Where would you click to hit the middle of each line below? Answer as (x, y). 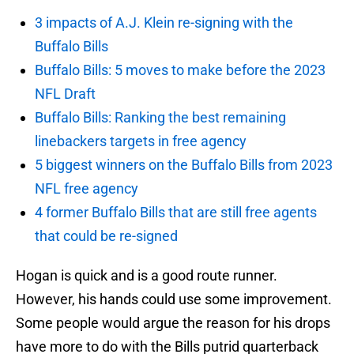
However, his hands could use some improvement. (174, 299)
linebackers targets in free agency (141, 141)
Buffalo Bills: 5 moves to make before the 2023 (180, 70)
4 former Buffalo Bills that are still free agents (176, 213)
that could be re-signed (106, 236)
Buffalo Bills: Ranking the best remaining (160, 118)
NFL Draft (65, 94)
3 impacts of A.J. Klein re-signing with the (164, 23)
